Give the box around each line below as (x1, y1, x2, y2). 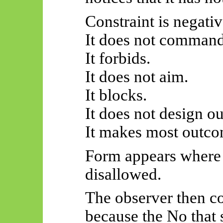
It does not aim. (85, 67, 188, 86)
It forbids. (85, 49, 150, 67)
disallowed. (85, 165, 161, 183)
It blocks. (85, 86, 147, 104)
